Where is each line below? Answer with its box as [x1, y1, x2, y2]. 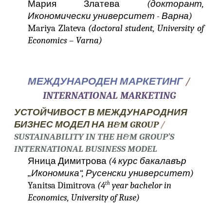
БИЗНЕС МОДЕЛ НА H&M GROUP [14, 119, 159, 130]
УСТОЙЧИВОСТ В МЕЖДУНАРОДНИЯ [14, 107, 188, 118]
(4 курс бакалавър [109, 156, 187, 166]
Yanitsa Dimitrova [28, 180, 98, 191]
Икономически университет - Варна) [28, 11, 193, 21]
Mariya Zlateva [28, 23, 88, 34]
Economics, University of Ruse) [28, 192, 140, 203]
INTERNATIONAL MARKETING [42, 90, 176, 101]
